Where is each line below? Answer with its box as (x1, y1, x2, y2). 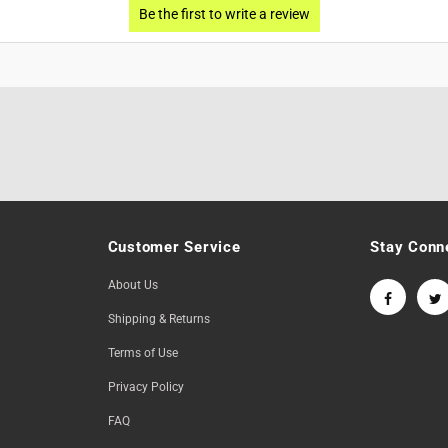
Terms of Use (107, 346, 178, 361)
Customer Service (107, 238, 241, 257)
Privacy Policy (107, 380, 184, 395)
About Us (107, 278, 158, 293)
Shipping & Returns (107, 312, 210, 327)
